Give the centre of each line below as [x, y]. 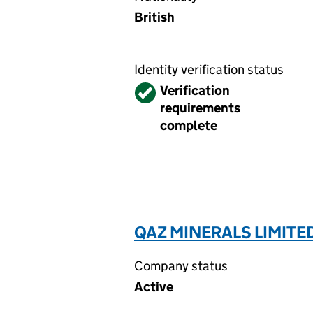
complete [189, 125]
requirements [200, 108]
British [154, 17]
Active [154, 287]
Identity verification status [209, 70]
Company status [181, 266]
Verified [159, 90]
